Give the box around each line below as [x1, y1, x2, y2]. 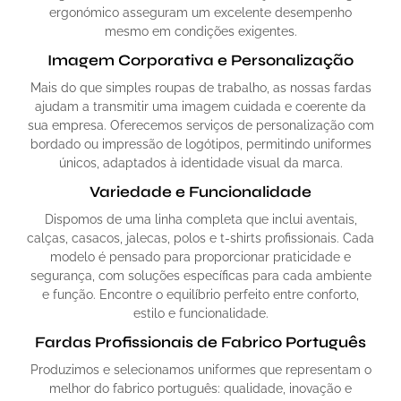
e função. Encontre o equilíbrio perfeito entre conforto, [42, 287, 359, 303]
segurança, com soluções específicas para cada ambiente [30, 269, 371, 284]
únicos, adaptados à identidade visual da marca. [58, 156, 343, 171]
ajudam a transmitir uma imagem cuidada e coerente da [35, 99, 366, 115]
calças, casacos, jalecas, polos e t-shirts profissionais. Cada [27, 231, 374, 246]
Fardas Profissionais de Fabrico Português [35, 333, 366, 353]
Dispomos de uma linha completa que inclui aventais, [44, 212, 357, 227]
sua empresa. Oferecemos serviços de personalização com [27, 118, 374, 133]
